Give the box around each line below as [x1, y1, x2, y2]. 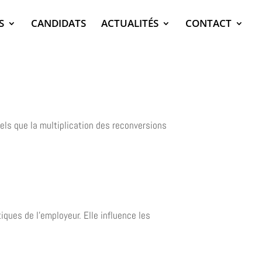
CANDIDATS [31, 16, 86, 30]
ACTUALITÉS [101, 16, 158, 30]
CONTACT [185, 16, 232, 30]
